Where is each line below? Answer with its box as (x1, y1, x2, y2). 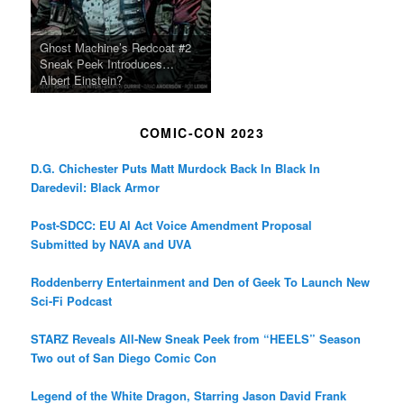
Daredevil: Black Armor (31, 179, 161, 197)
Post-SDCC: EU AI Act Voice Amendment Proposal (31, 216, 313, 234)
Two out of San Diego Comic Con (31, 349, 217, 367)
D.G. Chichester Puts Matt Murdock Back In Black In (31, 160, 321, 178)
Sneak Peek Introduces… (40, 54, 175, 72)
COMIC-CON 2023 (139, 124, 265, 142)
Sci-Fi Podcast (31, 292, 113, 310)
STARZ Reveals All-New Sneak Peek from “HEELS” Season (31, 330, 362, 348)
